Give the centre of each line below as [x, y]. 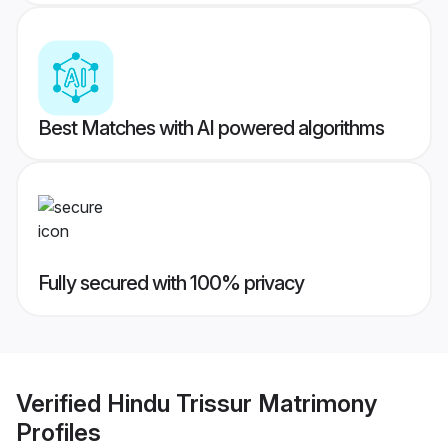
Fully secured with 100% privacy [171, 283]
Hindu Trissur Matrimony [242, 403]
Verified [61, 403]
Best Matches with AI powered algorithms [211, 128]
